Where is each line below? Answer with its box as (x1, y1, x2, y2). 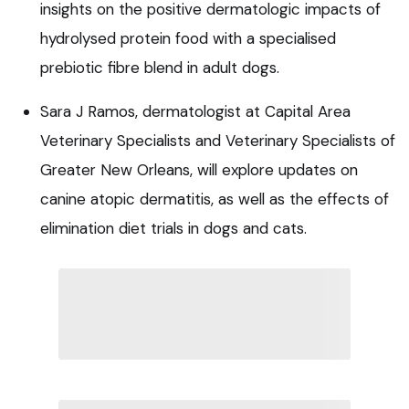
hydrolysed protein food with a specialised (40, 27, 336, 48)
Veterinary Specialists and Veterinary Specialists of (40, 130, 395, 151)
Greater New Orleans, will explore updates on (40, 159, 358, 180)
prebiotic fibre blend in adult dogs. (40, 57, 279, 78)
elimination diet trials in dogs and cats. (40, 217, 307, 238)
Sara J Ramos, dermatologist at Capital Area (40, 100, 351, 121)
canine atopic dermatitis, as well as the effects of (40, 188, 389, 209)
